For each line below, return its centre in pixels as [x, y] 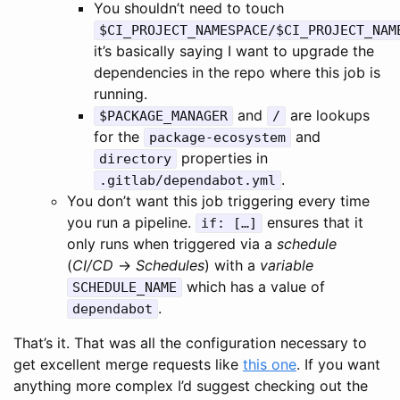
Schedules [170, 265]
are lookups [328, 115]
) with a [232, 265]
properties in [222, 158]
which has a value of [254, 286]
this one [270, 364]
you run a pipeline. [131, 222]
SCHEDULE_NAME [125, 287]
